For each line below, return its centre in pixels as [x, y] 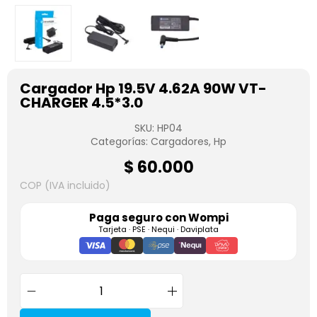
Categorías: [121, 142]
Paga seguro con [138, 218]
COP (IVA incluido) [65, 185]
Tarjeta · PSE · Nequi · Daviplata [158, 229]
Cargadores [180, 142]
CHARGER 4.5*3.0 [81, 103]
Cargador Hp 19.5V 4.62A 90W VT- [143, 88]
